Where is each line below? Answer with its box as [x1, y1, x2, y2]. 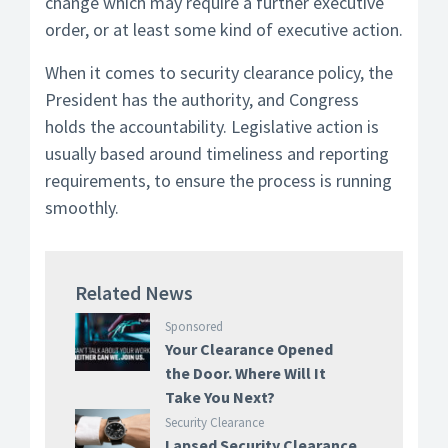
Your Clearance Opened [164, 339, 333, 360]
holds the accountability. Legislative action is [45, 115, 379, 139]
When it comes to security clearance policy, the [45, 61, 393, 85]
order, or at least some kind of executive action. [45, 18, 403, 42]
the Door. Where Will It [164, 363, 326, 384]
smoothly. [45, 196, 119, 220]
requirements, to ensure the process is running [45, 169, 392, 193]
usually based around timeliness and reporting [45, 142, 389, 166]
